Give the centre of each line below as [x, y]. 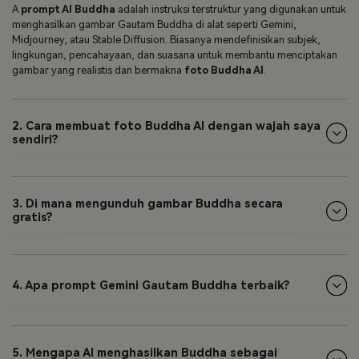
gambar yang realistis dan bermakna [98, 70]
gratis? [32, 218]
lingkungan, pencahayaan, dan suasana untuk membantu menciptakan [175, 54]
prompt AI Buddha [68, 9]
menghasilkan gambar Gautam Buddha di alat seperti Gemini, [154, 24]
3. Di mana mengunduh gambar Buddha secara [147, 204]
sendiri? [35, 140]
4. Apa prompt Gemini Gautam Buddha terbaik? [151, 285]
